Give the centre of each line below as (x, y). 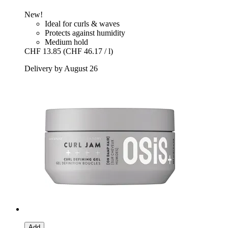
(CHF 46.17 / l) (88, 51)
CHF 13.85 (43, 51)
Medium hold (66, 42)
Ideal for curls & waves (82, 23)
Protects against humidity (85, 33)
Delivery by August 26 (61, 68)
